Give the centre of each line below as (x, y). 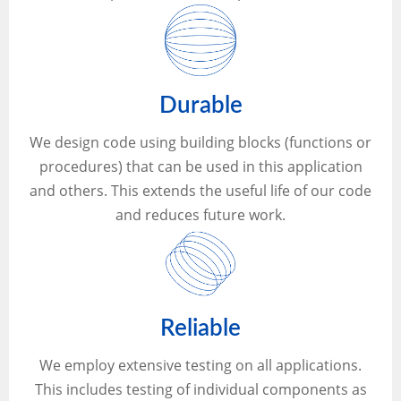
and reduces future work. (200, 214)
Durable (200, 105)
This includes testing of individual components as (200, 389)
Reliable (200, 328)
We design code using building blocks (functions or (200, 142)
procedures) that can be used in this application (200, 166)
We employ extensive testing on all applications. (200, 365)
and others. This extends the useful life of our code (200, 190)
